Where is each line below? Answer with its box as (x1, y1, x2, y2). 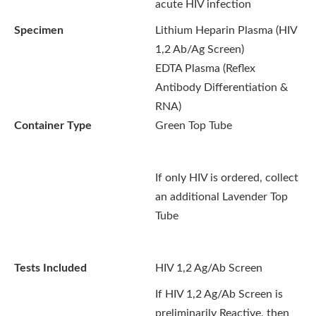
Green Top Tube (155, 120, 232, 131)
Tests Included (14, 262, 87, 274)
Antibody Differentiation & (155, 82, 288, 93)
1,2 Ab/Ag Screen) (155, 44, 244, 55)
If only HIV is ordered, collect (155, 172, 298, 183)
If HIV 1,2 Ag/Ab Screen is (155, 288, 283, 300)
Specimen (14, 25, 63, 36)
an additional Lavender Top (155, 191, 288, 202)
